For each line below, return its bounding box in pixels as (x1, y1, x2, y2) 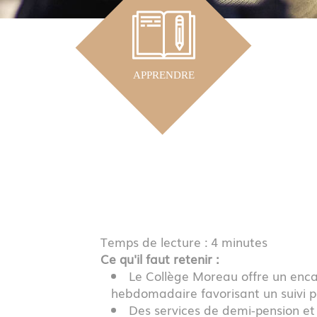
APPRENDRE (132, 69, 195, 81)
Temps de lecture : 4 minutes (100, 232, 267, 250)
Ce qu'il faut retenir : (100, 249, 219, 267)
